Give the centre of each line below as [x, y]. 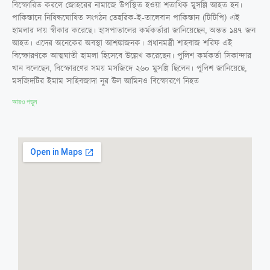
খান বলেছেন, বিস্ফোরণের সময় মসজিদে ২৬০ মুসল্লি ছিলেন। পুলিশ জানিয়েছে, [129, 68]
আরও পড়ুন [24, 102]
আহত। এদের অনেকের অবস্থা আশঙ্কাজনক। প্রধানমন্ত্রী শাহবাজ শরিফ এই [122, 43]
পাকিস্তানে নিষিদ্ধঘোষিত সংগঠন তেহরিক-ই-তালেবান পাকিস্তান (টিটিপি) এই [126, 18]
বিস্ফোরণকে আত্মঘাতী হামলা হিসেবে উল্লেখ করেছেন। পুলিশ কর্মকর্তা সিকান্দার [132, 56]
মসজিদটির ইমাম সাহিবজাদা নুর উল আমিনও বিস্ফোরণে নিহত [105, 81]
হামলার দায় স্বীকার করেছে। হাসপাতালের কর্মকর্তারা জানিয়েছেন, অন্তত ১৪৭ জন [134, 30]
